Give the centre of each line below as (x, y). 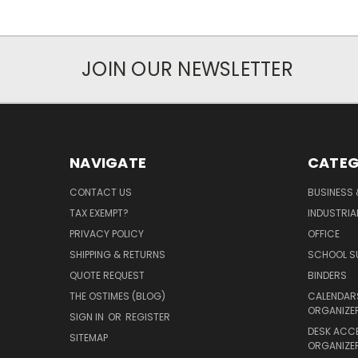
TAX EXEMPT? (99, 213)
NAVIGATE (108, 163)
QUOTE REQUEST (107, 276)
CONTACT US (101, 193)
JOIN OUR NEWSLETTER (187, 70)
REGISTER (148, 317)
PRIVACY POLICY (107, 234)
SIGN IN (88, 317)
